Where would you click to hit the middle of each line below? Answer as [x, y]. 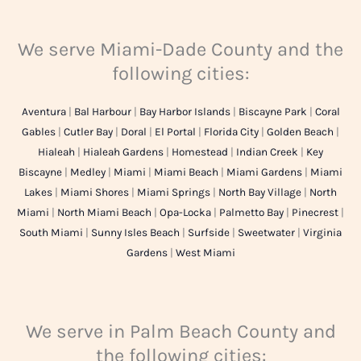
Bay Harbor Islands [185, 112]
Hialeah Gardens [123, 152]
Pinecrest [315, 213]
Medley [88, 172]
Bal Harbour [102, 112]
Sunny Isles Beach [135, 233]
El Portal [175, 132]
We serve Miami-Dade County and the [180, 50]
